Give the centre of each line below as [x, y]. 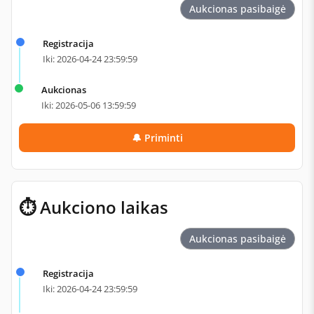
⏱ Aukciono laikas [94, 207]
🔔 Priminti [157, 138]
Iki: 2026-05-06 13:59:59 [89, 105]
